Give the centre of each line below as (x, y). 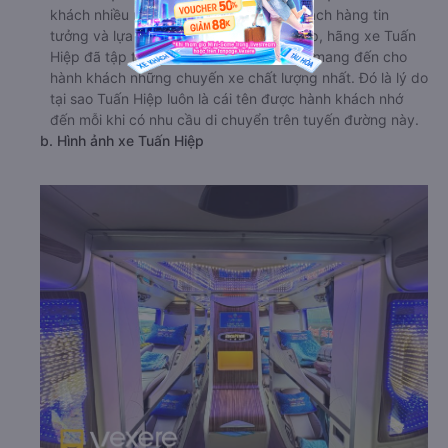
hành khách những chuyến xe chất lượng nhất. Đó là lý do (239, 77)
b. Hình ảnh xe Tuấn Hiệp (122, 140)
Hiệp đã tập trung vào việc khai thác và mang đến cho (228, 56)
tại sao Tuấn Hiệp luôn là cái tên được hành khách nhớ (226, 98)
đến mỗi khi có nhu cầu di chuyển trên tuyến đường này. (234, 119)
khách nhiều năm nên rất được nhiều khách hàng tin (219, 14)
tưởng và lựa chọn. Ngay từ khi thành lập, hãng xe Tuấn (233, 35)
